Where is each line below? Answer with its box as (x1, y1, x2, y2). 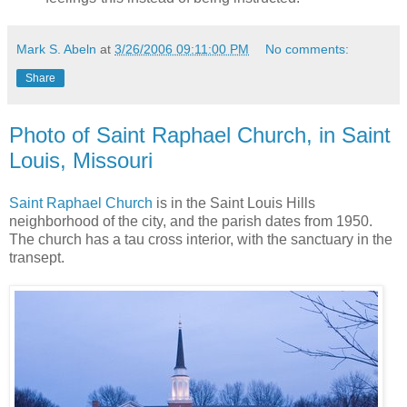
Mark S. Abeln (16, 41, 96, 56)
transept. (9, 250, 65, 266)
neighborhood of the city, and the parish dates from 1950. (9, 213, 372, 230)
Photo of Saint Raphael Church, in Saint (9, 122, 391, 147)
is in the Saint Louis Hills (153, 195, 315, 212)
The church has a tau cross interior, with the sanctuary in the (9, 232, 392, 248)
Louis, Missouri (9, 147, 153, 173)
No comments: (265, 41, 350, 56)
